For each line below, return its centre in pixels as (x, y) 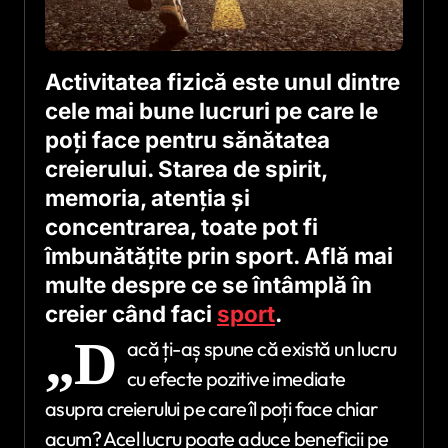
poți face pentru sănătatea (187, 139)
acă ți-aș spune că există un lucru (261, 349)
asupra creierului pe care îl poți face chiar (211, 409)
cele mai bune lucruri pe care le (211, 110)
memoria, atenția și (147, 197)
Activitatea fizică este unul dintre (222, 81)
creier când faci (131, 313)
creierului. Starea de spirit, (186, 168)
